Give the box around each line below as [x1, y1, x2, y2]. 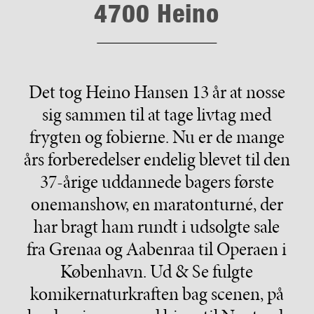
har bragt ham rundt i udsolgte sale [34, 213, 280, 239]
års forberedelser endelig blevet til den [23, 146, 290, 172]
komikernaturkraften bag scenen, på [29, 280, 284, 306]
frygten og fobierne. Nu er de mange [29, 123, 285, 149]
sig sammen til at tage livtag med [42, 101, 272, 127]
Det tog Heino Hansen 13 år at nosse [28, 78, 285, 104]
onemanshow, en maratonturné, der [30, 191, 283, 217]
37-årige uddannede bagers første [39, 168, 274, 194]
